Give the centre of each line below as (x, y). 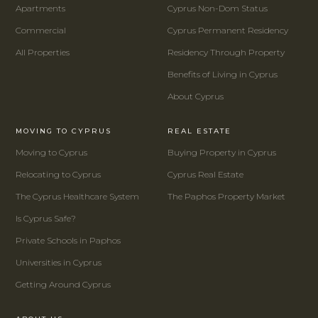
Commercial (41, 30)
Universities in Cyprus (59, 262)
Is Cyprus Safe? (46, 218)
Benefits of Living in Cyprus (223, 74)
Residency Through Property (226, 52)
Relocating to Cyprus (58, 174)
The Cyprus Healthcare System (77, 196)
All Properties (43, 52)
